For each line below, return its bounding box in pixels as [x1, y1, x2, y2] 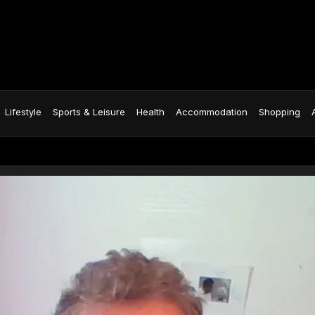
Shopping [259, 105, 300, 117]
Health [136, 105, 165, 117]
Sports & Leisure [53, 105, 125, 117]
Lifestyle [5, 105, 41, 117]
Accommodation [176, 105, 247, 117]
